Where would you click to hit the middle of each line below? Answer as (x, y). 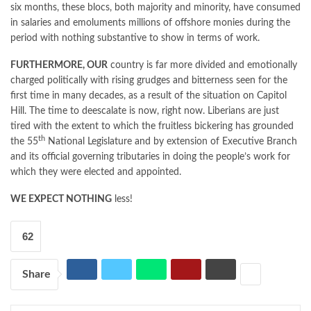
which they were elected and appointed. (96, 172)
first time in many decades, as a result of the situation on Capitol (149, 95)
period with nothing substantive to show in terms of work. (135, 38)
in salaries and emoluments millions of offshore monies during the (150, 23)
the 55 (24, 141)
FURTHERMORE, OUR (59, 65)
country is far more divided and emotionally (202, 65)
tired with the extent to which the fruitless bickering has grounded (152, 126)
